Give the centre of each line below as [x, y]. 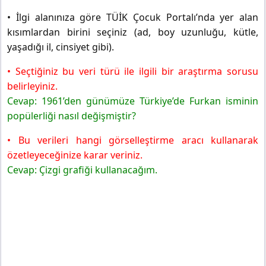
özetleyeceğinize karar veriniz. [75, 155]
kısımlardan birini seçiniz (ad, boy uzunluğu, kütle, [133, 32]
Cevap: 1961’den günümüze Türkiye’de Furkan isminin [133, 101]
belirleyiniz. [32, 86]
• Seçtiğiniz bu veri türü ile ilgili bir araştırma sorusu [133, 72]
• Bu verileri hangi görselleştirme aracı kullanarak [133, 140]
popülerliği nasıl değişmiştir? [72, 116]
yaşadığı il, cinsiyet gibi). [61, 47]
